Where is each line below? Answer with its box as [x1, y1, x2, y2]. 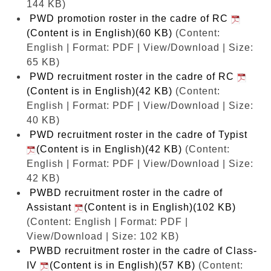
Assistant [27, 201, 74, 212]
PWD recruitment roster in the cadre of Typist [30, 129, 250, 140]
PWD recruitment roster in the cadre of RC [30, 71, 237, 82]
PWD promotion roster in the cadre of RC [30, 13, 231, 24]
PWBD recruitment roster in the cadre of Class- [30, 245, 257, 256]
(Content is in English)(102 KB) [84, 201, 236, 212]
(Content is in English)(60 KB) [27, 27, 172, 38]
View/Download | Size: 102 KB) [27, 230, 179, 241]
